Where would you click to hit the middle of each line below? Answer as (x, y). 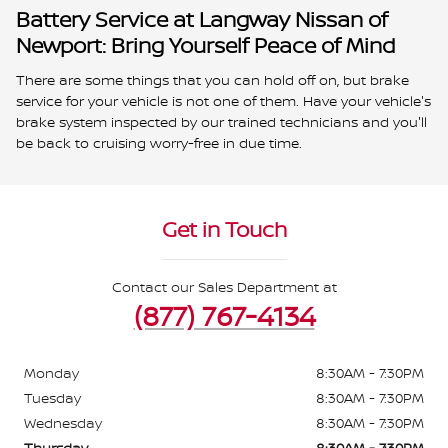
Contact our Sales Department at (224, 287)
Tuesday (52, 398)
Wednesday (63, 423)
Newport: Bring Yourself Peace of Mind (205, 45)
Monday (51, 373)
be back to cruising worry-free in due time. (159, 143)
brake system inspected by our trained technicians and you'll (221, 122)
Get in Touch (224, 230)
